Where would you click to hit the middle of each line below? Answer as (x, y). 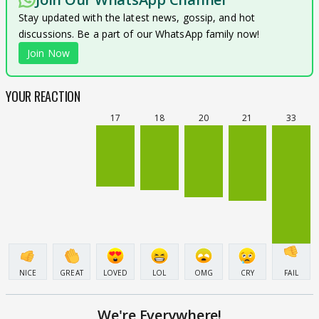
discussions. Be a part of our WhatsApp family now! (139, 34)
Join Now (48, 53)
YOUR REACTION (43, 96)
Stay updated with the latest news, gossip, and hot (137, 17)
